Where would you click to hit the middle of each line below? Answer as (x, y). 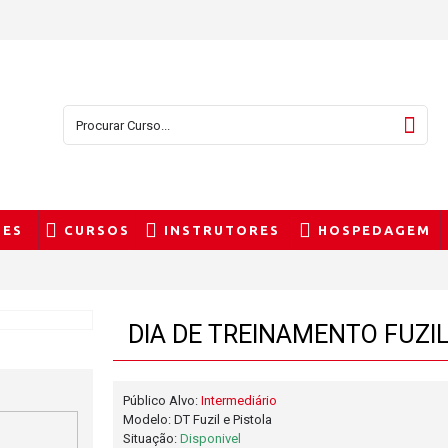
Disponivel (211, 438)
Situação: (152, 438)
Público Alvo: (162, 400)
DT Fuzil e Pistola (223, 419)
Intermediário (239, 400)
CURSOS (96, 230)
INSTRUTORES (222, 230)
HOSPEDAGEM (374, 230)
